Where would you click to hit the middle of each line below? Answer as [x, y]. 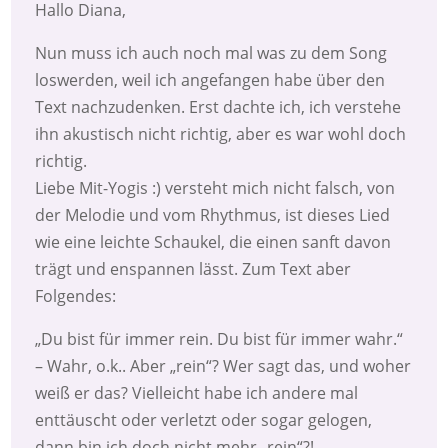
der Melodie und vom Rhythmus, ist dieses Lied [213, 215]
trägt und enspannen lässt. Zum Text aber [193, 269]
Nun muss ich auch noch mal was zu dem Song [211, 53]
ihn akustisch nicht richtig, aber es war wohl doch [221, 134]
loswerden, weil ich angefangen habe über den [210, 80]
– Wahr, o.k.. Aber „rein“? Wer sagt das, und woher [223, 366]
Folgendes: [76, 296]
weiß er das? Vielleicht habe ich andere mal [197, 393]
